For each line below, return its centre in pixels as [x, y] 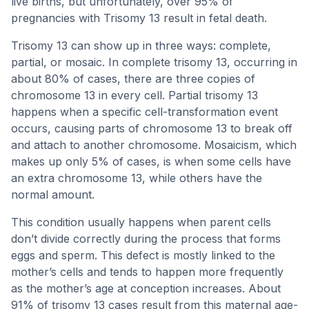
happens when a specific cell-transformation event [144, 112]
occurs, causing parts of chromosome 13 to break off [152, 128]
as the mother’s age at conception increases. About [146, 288]
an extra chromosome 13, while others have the [137, 178]
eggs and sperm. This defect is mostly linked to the [143, 255]
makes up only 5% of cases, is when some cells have [151, 161]
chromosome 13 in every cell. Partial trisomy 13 [134, 95]
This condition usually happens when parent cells [141, 222]
